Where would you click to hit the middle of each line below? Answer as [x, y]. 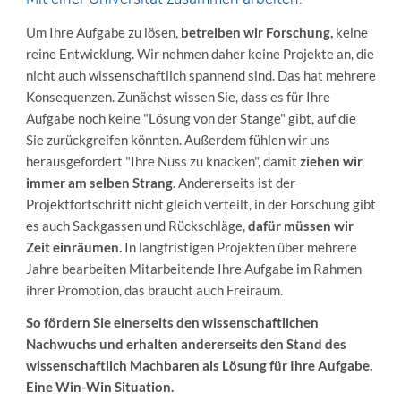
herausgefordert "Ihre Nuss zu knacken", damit [162, 162]
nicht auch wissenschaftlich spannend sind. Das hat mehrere [200, 76]
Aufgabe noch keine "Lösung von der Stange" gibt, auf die [191, 119]
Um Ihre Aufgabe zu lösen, [103, 33]
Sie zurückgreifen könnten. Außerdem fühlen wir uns [178, 140]
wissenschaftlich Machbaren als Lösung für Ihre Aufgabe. [199, 366]
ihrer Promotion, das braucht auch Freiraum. [154, 290]
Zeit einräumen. [73, 247]
